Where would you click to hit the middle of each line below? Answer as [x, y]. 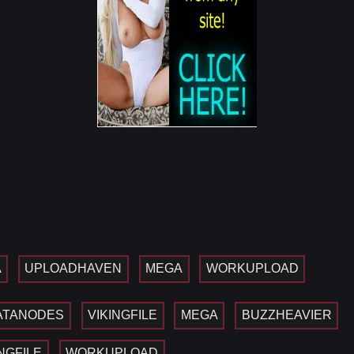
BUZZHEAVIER [286, 315]
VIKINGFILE [123, 315]
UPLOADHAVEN [73, 269]
